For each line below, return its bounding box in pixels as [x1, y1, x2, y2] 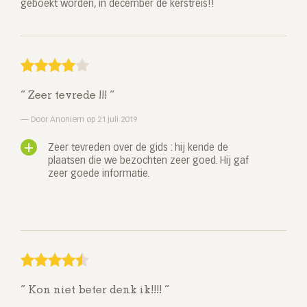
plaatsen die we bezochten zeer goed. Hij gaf [48, 156, 249, 167]
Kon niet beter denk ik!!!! [25, 285, 164, 297]
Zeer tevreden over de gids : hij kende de [48, 143, 228, 153]
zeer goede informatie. [48, 169, 149, 180]
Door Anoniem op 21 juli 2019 [29, 116, 137, 125]
